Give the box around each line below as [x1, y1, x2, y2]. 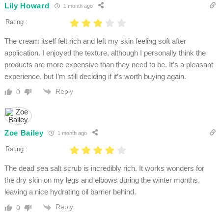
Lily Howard [4, 1, 50, 10]
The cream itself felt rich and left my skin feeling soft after [4, 37, 186, 46]
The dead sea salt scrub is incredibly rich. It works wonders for [4, 164, 204, 173]
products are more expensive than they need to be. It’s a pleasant [4, 60, 213, 69]
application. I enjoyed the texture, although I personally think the [4, 49, 206, 57]
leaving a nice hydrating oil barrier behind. [4, 188, 136, 196]
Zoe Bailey [4, 128, 44, 137]
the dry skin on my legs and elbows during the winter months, [4, 176, 200, 185]
